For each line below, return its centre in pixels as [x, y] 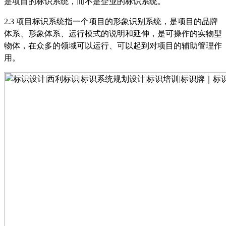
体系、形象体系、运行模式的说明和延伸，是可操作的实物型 [113, 33]
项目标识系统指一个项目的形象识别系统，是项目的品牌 [117, 21]
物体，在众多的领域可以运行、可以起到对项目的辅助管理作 [113, 45]
